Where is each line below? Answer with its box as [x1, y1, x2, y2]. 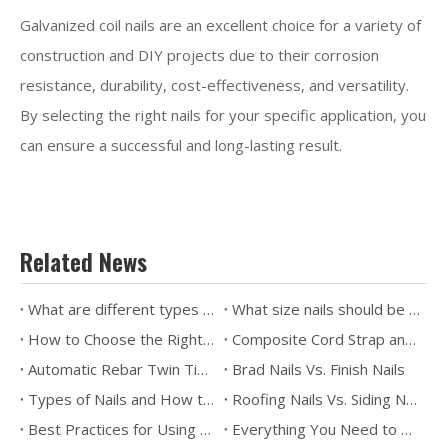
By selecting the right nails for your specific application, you [20, 105, 426, 126]
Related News [20, 243, 147, 280]
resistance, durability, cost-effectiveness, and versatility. [20, 75, 409, 96]
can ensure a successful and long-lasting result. [20, 135, 342, 156]
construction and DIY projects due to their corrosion [20, 45, 379, 66]
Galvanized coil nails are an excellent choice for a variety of [20, 15, 421, 36]
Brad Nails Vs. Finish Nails [232, 359, 405, 380]
